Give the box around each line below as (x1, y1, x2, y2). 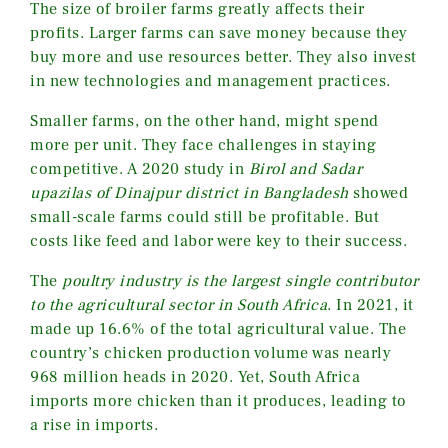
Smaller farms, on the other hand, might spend (30, 110, 379, 131)
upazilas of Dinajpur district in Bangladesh (30, 182, 349, 203)
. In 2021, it (327, 294, 414, 315)
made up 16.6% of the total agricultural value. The (30, 318, 406, 339)
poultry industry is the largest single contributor (62, 270, 418, 291)
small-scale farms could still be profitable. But (30, 206, 379, 227)
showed (348, 182, 408, 203)
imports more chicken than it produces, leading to (30, 390, 407, 411)
